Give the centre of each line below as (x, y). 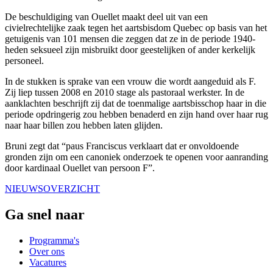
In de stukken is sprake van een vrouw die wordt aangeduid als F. (130, 82)
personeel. (24, 61)
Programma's (54, 240)
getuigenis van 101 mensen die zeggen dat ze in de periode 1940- (130, 39)
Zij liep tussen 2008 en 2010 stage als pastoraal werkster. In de (125, 93)
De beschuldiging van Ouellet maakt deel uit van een (106, 17)
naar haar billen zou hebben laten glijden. (84, 126)
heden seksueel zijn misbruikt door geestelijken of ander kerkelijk (130, 50)
